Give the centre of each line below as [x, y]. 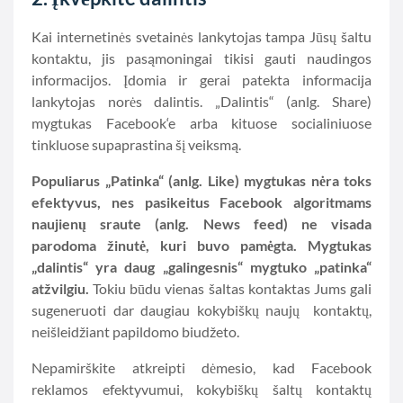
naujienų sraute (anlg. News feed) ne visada [201, 224]
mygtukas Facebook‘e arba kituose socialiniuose [201, 123]
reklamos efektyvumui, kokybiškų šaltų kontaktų [201, 389]
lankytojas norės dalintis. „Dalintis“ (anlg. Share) [201, 101]
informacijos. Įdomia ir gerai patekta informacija [201, 80]
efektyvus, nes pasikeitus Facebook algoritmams [201, 202]
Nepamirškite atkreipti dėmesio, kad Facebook [201, 367]
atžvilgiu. [63, 288]
